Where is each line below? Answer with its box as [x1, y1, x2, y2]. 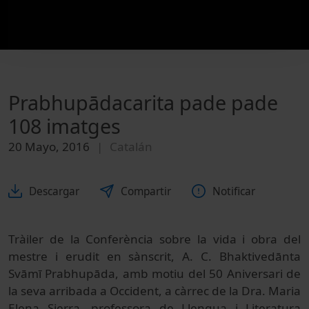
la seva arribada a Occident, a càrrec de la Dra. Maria [8, 282, 301, 299]
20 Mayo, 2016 [8, 139, 90, 154]
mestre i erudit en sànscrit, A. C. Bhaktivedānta [8, 248, 301, 264]
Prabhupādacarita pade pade [8, 89, 278, 116]
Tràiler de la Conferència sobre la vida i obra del [8, 230, 301, 247]
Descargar [29, 183, 79, 199]
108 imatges [8, 112, 121, 139]
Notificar [212, 183, 255, 199]
